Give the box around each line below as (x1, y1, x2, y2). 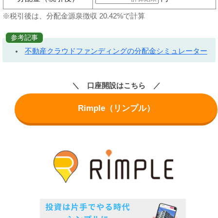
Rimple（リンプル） (77, 103, 155, 113)
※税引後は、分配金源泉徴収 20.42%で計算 (2, 12, 145, 20)
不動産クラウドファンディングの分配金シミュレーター (24, 47, 207, 55)
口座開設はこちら (87, 81, 145, 90)
